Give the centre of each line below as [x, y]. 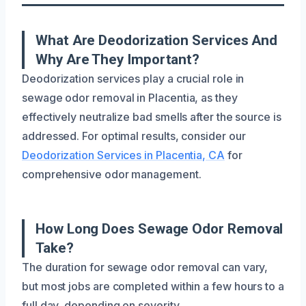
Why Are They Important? [118, 59]
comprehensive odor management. [112, 174]
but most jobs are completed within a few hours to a [153, 286]
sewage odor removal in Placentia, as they [130, 97]
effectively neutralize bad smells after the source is [152, 116]
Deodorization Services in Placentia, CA [123, 155]
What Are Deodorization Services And [157, 40]
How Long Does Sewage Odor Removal [159, 228]
